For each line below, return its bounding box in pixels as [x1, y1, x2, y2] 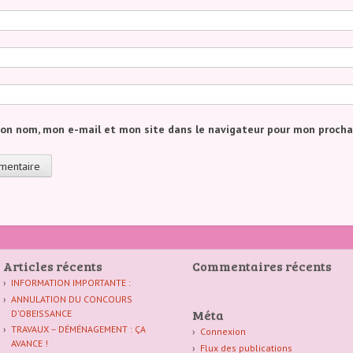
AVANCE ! [10, 337, 48, 350]
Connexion [199, 325, 246, 338]
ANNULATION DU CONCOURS [10, 292, 132, 305]
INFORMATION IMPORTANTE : [10, 277, 131, 289]
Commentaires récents [192, 258, 332, 275]
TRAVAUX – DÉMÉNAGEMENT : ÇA [10, 323, 146, 336]
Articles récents [3, 258, 102, 275]
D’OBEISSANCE [10, 307, 72, 319]
